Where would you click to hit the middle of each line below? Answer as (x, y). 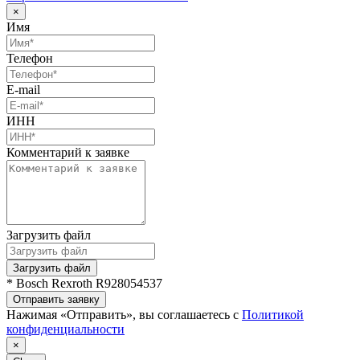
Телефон (30, 58)
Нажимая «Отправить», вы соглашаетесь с (124, 314)
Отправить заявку (56, 299)
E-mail (23, 89)
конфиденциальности (65, 329)
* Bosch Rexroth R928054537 (84, 283)
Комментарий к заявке (68, 152)
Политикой (273, 314)
